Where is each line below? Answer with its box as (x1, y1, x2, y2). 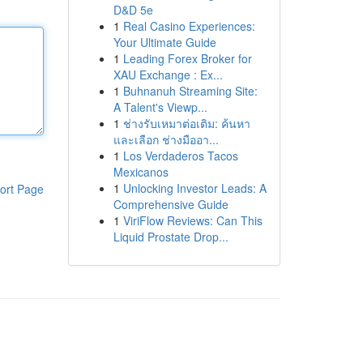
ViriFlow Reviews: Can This (122, 212, 263, 228)
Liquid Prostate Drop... (113, 228, 228, 245)
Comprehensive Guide (113, 196, 228, 212)
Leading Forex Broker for (122, 50, 252, 66)
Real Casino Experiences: (122, 18, 255, 34)
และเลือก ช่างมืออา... (113, 131, 219, 147)
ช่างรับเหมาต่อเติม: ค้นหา (122, 115, 250, 131)
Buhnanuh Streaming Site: (122, 83, 258, 99)
